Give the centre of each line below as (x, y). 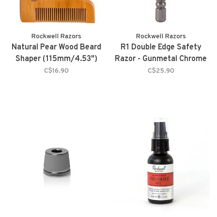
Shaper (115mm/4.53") (56, 59)
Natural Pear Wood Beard (56, 47)
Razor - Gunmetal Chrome (161, 59)
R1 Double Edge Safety (161, 47)
